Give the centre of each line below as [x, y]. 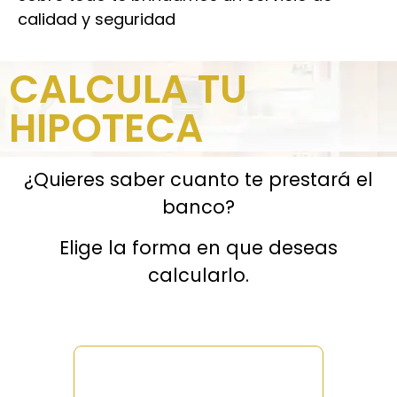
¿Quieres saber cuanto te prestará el [198, 180]
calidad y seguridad [97, 19]
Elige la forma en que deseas [198, 247]
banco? [198, 207]
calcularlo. [198, 275]
